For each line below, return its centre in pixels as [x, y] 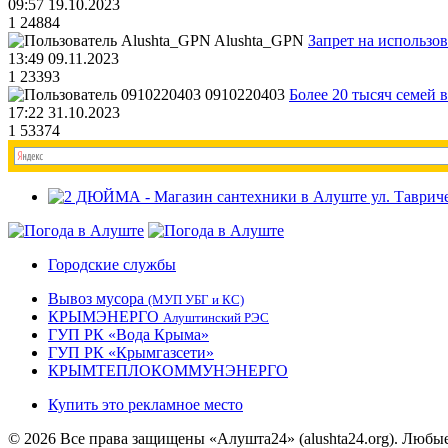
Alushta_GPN [259, 41]
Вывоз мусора [98, 299]
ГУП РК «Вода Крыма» [128, 335]
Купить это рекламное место [145, 405]
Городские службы [112, 265]
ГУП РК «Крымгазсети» [131, 353]
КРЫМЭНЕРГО [105, 317]
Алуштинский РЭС [216, 318]
